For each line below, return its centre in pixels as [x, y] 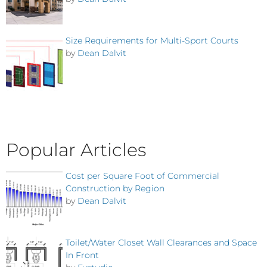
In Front [82, 255]
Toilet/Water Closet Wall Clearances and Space [161, 242]
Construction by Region [115, 189]
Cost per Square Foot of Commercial [142, 176]
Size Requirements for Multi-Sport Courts [152, 40]
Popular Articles [76, 150]
